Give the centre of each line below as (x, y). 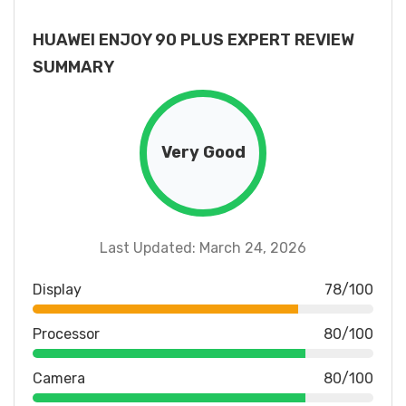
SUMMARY (73, 67)
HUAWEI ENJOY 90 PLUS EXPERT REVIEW (193, 39)
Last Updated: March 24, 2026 (203, 247)
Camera (59, 378)
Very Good (203, 153)
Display (57, 289)
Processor (66, 333)
